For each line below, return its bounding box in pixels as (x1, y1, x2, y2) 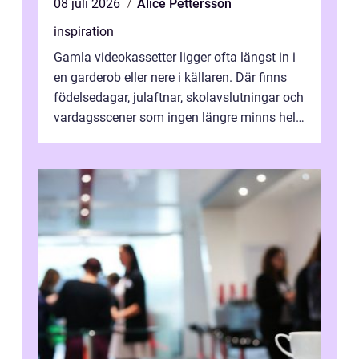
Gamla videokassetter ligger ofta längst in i (54, 50, 296, 66)
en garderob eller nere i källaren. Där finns (54, 70, 287, 86)
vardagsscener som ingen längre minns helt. (54, 110, 303, 126)
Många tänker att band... (54, 130, 192, 146)
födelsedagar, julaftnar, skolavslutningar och (54, 90, 304, 106)
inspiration (54, 24, 114, 40)
